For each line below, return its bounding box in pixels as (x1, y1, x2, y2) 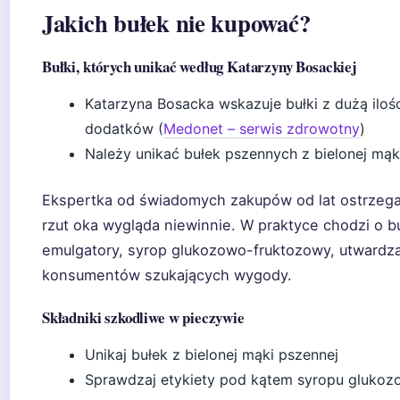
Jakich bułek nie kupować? (42, 5, 311, 40)
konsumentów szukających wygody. (42, 266, 292, 284)
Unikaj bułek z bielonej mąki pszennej (85, 346, 338, 363)
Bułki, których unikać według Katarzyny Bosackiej (42, 55, 357, 78)
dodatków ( (85, 120, 163, 137)
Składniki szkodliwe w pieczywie (42, 306, 245, 329)
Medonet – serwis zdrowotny (163, 120, 360, 137)
